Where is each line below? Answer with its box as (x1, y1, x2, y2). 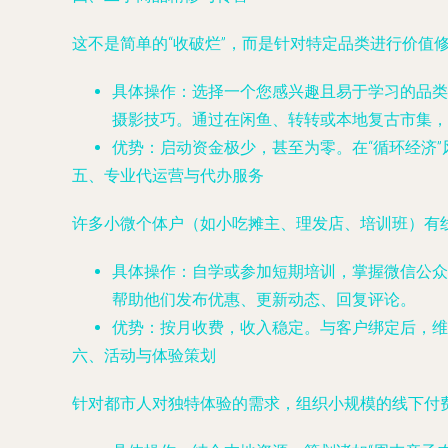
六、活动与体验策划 (72, 346, 216, 365)
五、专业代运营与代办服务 (72, 166, 264, 185)
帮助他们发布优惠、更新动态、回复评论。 (112, 290, 416, 309)
